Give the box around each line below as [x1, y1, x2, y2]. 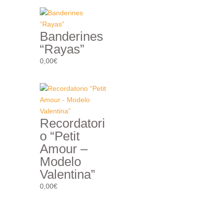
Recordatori [39, 115, 105, 131]
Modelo [39, 154, 81, 169]
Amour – [39, 141, 87, 156]
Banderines [39, 28, 103, 44]
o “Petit [39, 128, 80, 143]
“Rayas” [39, 41, 84, 56]
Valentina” [39, 166, 95, 182]
